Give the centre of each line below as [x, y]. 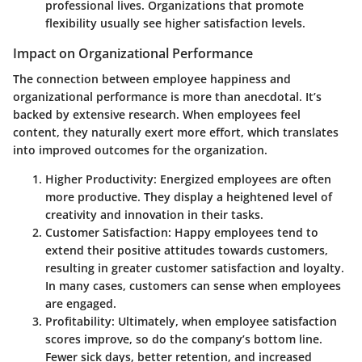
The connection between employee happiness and [152, 78]
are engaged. [81, 303]
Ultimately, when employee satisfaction [226, 321]
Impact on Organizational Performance [133, 53]
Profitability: [80, 321]
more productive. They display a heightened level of [189, 196]
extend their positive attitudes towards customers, [187, 250]
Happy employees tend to [245, 232]
